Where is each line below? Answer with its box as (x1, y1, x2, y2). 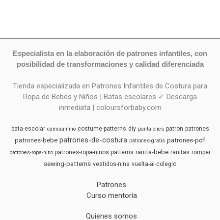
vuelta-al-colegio (132, 161, 176, 168)
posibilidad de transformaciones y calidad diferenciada (16, 60, 204, 69)
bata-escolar (11, 125, 45, 133)
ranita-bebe (136, 148, 168, 156)
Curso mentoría (86, 191, 137, 200)
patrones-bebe (15, 137, 57, 144)
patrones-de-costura (59, 136, 127, 145)
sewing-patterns (44, 160, 91, 168)
